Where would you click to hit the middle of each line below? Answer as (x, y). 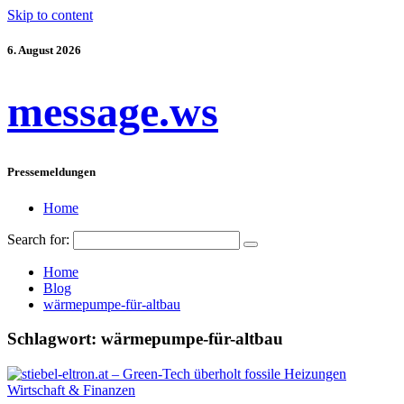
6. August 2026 (44, 50)
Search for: (38, 239)
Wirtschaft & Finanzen (71, 390)
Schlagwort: (54, 339)
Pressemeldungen (51, 172)
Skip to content (50, 15)
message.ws (113, 112)
